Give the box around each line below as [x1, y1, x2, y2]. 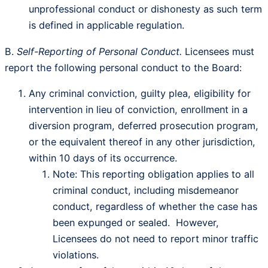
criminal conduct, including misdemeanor [53, 184, 239, 196]
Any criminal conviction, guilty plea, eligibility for [29, 87, 251, 99]
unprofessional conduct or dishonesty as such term [29, 3, 262, 16]
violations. [53, 248, 99, 261]
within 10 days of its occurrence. [29, 151, 177, 164]
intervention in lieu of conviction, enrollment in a [29, 103, 248, 115]
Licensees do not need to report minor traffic [53, 232, 258, 245]
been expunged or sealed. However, [53, 216, 219, 229]
